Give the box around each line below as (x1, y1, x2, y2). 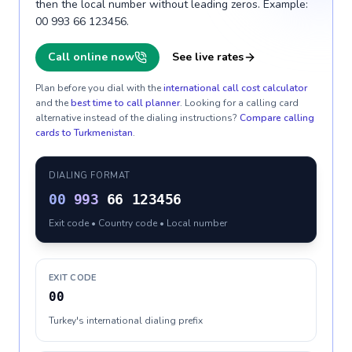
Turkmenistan (74, 126, 133, 139)
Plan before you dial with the (35, 82, 161, 94)
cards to (35, 126, 74, 139)
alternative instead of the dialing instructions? (35, 112, 237, 124)
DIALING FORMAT (49, 170, 130, 181)
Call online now (48, 49, 134, 64)
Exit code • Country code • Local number (49, 217, 227, 229)
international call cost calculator (163, 82, 307, 94)
